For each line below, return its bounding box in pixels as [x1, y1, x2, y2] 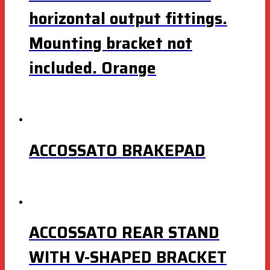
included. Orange [29, 55, 156, 80]
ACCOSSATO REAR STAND [29, 220, 219, 245]
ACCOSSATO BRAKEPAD [29, 137, 206, 163]
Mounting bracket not [29, 30, 192, 55]
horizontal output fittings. [29, 5, 227, 31]
